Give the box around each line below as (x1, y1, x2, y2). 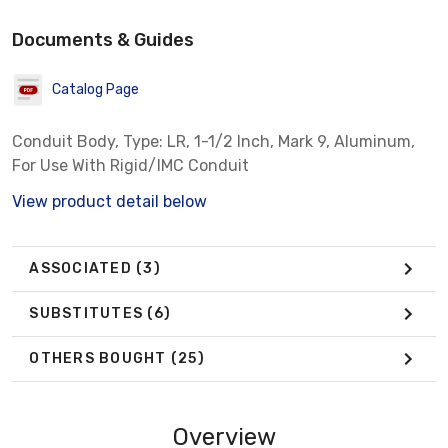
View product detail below (12, 191, 207, 211)
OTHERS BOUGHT (29, 350, 171, 368)
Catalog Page (52, 81, 139, 99)
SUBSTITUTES (29, 305, 148, 323)
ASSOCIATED (29, 260, 136, 278)
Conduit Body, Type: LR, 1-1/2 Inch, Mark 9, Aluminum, (12, 131, 415, 151)
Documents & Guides (12, 28, 194, 51)
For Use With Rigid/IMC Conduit (12, 155, 249, 175)
